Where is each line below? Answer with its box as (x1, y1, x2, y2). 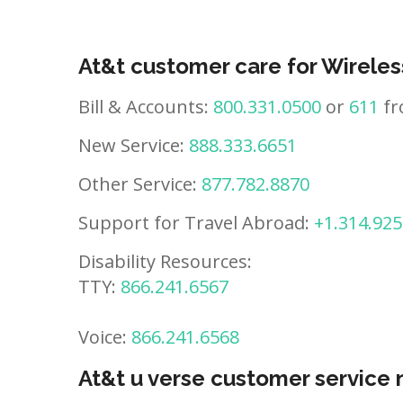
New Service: (78, 133, 189, 157)
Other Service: (78, 172, 201, 196)
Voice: (78, 325, 131, 349)
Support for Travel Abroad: (78, 210, 314, 235)
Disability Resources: (78, 249, 252, 273)
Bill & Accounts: (78, 94, 213, 119)
